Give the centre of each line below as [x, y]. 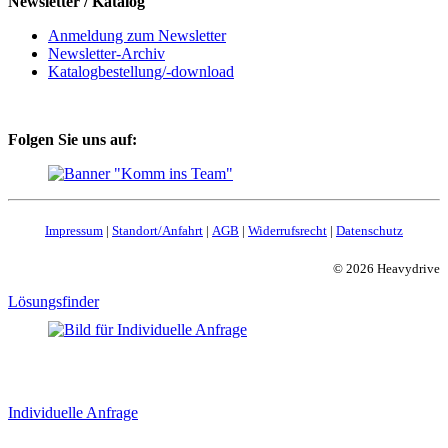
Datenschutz [369, 230]
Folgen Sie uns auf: [72, 139]
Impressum [74, 230]
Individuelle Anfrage [73, 413]
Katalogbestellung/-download [141, 71]
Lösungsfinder [53, 301]
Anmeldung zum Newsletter [137, 35]
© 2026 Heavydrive [386, 268]
